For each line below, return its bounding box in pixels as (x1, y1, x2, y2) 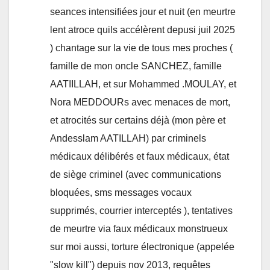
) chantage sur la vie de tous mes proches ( (50, 43, 233, 54)
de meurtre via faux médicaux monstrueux (50, 224, 228, 234)
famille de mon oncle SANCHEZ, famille (50, 61, 222, 72)
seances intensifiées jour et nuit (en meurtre (50, 7, 236, 17)
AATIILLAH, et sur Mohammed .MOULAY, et (50, 79, 236, 90)
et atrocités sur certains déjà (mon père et (50, 115, 225, 126)
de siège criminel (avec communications (50, 169, 221, 180)
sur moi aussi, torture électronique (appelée (50, 242, 234, 253)
